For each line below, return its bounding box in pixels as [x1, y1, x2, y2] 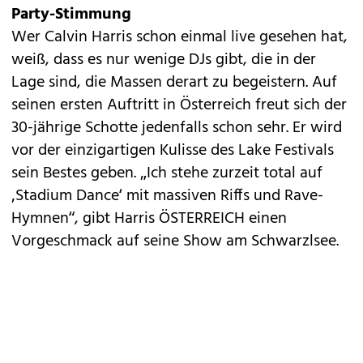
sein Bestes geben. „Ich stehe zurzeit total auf [11, 160, 322, 186]
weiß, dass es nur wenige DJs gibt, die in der [11, 47, 316, 73]
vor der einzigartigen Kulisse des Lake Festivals [11, 138, 334, 164]
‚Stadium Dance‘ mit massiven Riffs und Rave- [11, 183, 323, 209]
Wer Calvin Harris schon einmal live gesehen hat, [11, 24, 348, 50]
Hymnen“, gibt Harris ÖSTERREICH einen [11, 206, 287, 232]
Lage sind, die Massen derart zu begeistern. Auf [11, 70, 337, 96]
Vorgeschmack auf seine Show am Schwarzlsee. [11, 228, 339, 254]
